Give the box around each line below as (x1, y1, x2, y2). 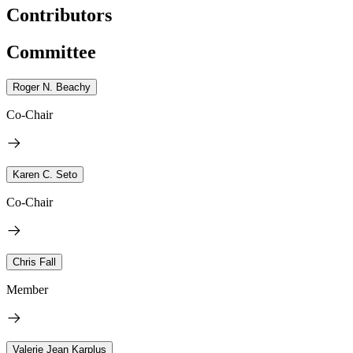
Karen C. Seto (13, 168, 77, 180)
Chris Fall (13, 255, 56, 268)
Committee (6, 41, 96, 62)
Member (6, 282, 48, 296)
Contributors (6, 4, 112, 25)
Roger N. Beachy (13, 80, 91, 93)
